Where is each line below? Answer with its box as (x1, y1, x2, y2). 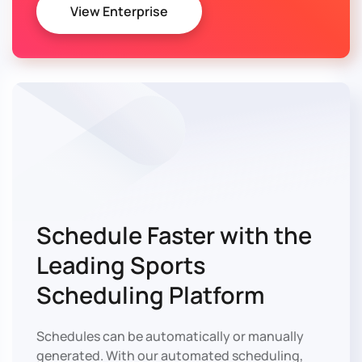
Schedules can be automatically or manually (36, 326, 304, 345)
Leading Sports (36, 248, 205, 281)
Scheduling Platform (36, 278, 264, 311)
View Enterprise (70, 2, 168, 20)
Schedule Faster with (36, 218, 269, 251)
